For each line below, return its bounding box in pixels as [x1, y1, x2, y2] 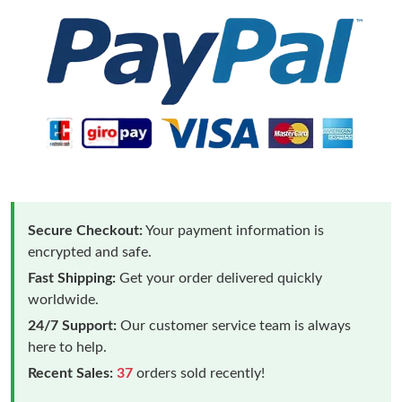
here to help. [28, 339, 107, 354]
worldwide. [28, 292, 99, 307]
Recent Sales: [28, 365, 113, 380]
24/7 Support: [28, 318, 117, 333]
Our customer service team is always [117, 318, 351, 333]
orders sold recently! [133, 365, 265, 380]
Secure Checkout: [28, 223, 143, 238]
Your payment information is [143, 223, 324, 238]
